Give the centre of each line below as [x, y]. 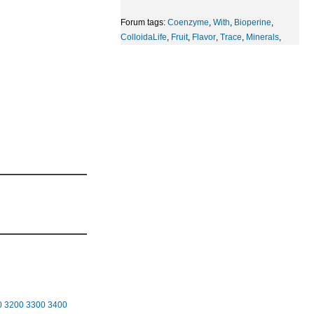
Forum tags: [144, 22]
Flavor [204, 37]
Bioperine [253, 22]
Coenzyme [188, 22]
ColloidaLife [144, 37]
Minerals [262, 37]
